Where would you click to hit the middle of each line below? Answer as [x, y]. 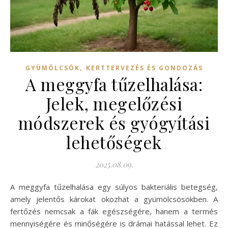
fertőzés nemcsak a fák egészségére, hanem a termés [114, 211]
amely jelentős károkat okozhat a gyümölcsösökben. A [114, 199]
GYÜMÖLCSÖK [52, 68]
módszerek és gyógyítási [114, 122]
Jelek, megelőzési [114, 103]
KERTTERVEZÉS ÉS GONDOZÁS [144, 68]
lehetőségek [114, 142]
